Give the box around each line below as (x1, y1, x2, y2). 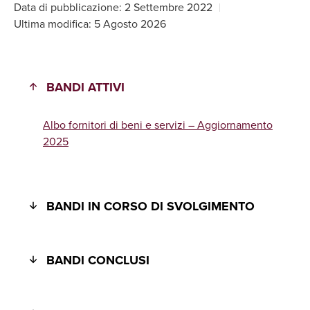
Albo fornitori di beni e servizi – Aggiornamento (43, 117, 273, 133)
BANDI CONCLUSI (46, 251, 150, 269)
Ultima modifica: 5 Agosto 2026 (14, 16, 166, 32)
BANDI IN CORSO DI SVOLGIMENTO (46, 197, 255, 215)
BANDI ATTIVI (46, 78, 125, 96)
